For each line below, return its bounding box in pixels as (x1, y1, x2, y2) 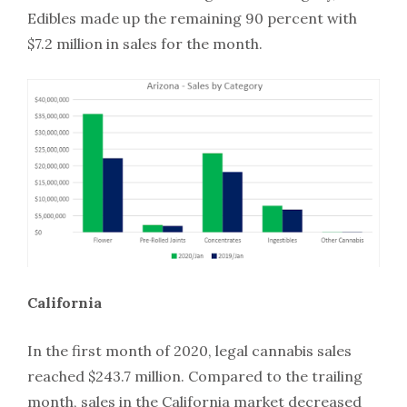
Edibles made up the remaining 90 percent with (27, 8, 357, 27)
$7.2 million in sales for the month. (27, 34, 263, 53)
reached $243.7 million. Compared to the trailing (27, 366, 362, 385)
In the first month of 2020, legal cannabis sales (27, 341, 352, 360)
